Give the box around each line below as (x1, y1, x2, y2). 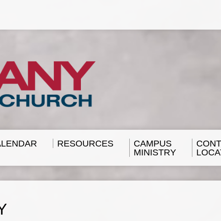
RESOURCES (57, 139, 113, 148)
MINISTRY (134, 147, 176, 157)
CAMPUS (134, 139, 172, 148)
